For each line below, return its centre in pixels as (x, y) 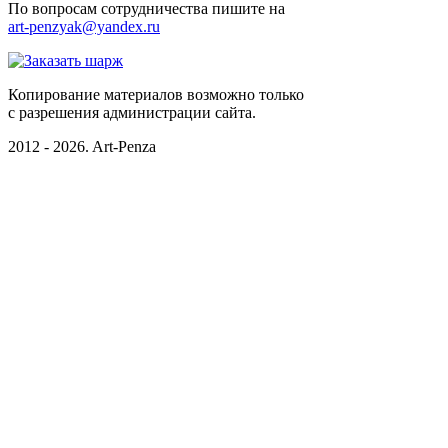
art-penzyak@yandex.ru (84, 26)
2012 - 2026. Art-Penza (82, 146)
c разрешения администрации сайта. (132, 112)
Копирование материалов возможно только (156, 94)
